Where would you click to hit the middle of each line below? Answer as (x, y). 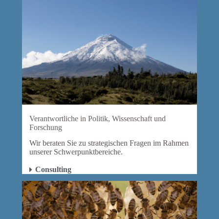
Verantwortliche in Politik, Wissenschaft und (97, 118)
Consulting (53, 170)
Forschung (45, 127)
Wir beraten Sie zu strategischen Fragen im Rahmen (109, 143)
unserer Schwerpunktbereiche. (76, 152)
